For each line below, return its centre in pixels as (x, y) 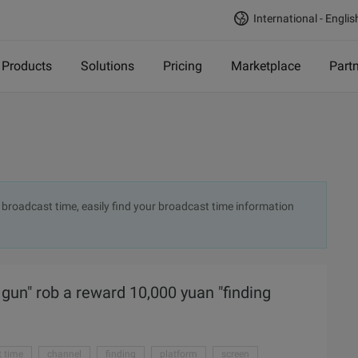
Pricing (183, 66)
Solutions (107, 66)
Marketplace (266, 66)
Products (27, 66)
